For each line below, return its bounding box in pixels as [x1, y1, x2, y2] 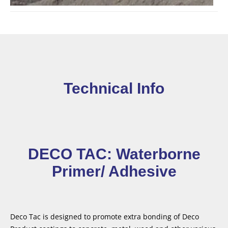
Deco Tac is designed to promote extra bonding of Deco [10, 211, 199, 221]
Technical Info [64, 79, 164, 97]
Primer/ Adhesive [51, 162, 177, 180]
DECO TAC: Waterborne [27, 145, 201, 162]
